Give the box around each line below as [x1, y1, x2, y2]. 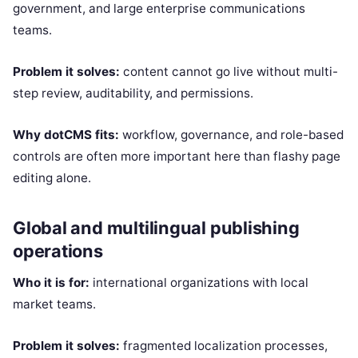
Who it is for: [13, 275, 89, 291]
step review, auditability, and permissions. [13, 86, 253, 101]
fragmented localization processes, [120, 338, 328, 354]
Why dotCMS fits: [13, 127, 119, 143]
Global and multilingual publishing [13, 217, 300, 239]
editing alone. [13, 170, 91, 186]
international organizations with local [89, 275, 308, 291]
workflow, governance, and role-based [119, 127, 344, 143]
